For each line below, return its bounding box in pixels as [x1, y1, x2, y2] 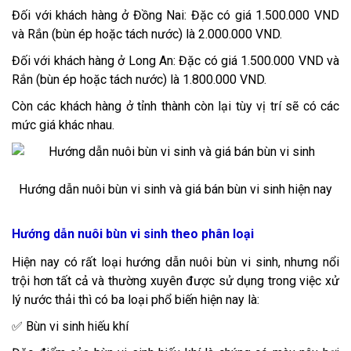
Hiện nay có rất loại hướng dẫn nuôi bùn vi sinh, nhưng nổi [12, 255, 339, 270]
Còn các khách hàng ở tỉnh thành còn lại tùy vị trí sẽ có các [12, 99, 339, 114]
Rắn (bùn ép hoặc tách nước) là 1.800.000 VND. [12, 72, 266, 88]
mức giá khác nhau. [12, 118, 114, 133]
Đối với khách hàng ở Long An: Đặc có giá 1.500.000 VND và [12, 53, 339, 69]
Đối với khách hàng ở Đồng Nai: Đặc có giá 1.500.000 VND [12, 8, 339, 24]
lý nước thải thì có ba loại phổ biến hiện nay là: [12, 292, 259, 308]
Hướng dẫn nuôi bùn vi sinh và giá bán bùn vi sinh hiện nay [19, 182, 332, 197]
